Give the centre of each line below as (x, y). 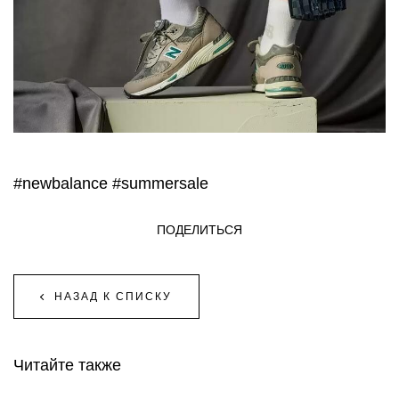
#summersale (160, 184)
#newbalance (61, 184)
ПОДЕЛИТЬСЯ (199, 230)
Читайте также (67, 366)
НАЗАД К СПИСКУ (113, 297)
